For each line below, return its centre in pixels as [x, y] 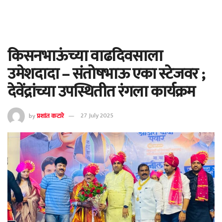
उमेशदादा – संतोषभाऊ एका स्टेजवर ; [106, 74]
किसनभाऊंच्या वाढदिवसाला [85, 56]
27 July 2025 [97, 116]
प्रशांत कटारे [50, 116]
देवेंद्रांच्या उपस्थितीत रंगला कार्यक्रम [101, 92]
